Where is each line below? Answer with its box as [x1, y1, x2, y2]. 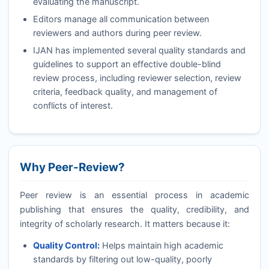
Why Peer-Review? [19, 160, 125, 174]
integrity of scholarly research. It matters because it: [19, 219, 230, 229]
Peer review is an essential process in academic [19, 190, 250, 201]
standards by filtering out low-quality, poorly [32, 253, 212, 264]
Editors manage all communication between [32, 13, 209, 24]
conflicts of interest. [32, 100, 113, 110]
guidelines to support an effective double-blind [32, 58, 221, 69]
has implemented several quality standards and [52, 44, 246, 55]
